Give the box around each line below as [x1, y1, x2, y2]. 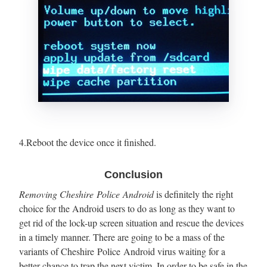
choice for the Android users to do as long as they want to [19, 201, 235, 215]
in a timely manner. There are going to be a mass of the [19, 230, 225, 243]
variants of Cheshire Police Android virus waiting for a [19, 244, 225, 257]
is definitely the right [154, 187, 233, 200]
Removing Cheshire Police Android [19, 187, 154, 200]
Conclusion [104, 168, 163, 181]
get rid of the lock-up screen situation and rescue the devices [19, 216, 244, 229]
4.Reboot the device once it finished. [19, 135, 156, 148]
